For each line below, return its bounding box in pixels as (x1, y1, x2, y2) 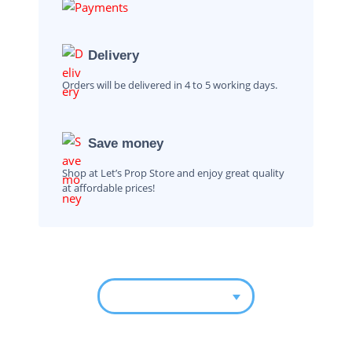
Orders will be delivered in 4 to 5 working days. (62, 78, 277, 93)
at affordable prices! (62, 181, 155, 196)
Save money (88, 136, 163, 152)
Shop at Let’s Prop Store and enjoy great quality (62, 166, 284, 181)
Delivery (88, 48, 139, 64)
